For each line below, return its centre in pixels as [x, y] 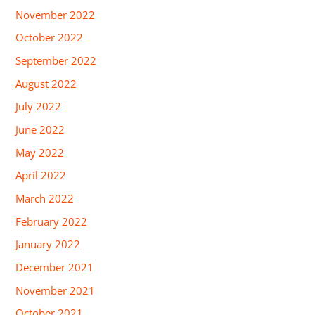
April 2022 [41, 175]
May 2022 [40, 152]
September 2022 [56, 61]
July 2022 [39, 107]
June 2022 [40, 130]
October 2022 [50, 38]
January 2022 [48, 244]
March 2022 [45, 198]
